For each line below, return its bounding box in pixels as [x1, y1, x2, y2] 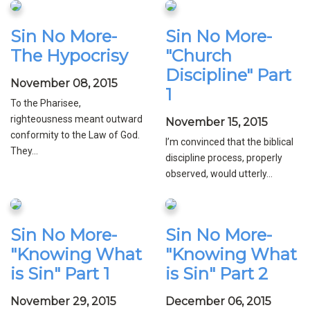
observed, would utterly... [165, 168, 273, 180]
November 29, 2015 [10, 295, 116, 309]
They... [10, 145, 38, 157]
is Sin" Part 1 [10, 264, 109, 284]
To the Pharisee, [10, 98, 81, 109]
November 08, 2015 [10, 77, 118, 91]
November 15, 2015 [165, 116, 268, 129]
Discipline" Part [165, 65, 291, 86]
